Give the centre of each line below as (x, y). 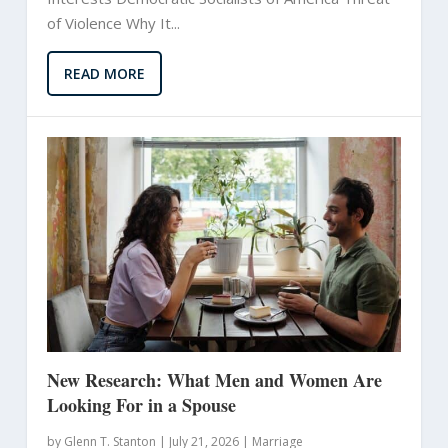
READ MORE (104, 73)
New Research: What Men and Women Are (214, 379)
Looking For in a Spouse (141, 404)
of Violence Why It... (113, 22)
